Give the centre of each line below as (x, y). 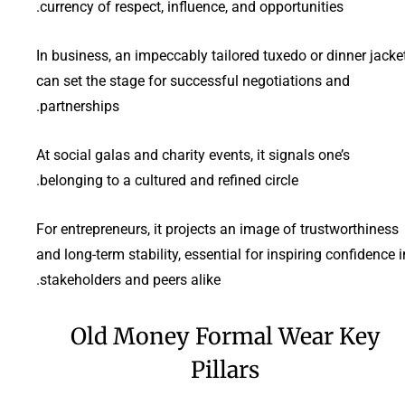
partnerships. (80, 106)
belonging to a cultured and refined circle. (169, 180)
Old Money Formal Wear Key (225, 336)
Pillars (225, 369)
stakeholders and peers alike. (130, 279)
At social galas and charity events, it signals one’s (193, 155)
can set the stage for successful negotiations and (193, 80)
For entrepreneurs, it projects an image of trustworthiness (217, 229)
